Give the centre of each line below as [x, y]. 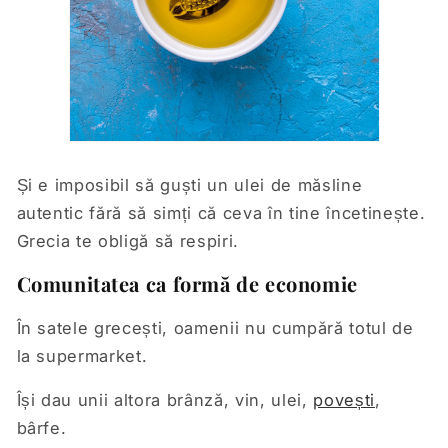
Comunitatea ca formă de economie [187, 284]
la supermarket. [82, 355]
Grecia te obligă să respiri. [127, 240]
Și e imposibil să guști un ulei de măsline [189, 184]
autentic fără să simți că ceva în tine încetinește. [221, 212]
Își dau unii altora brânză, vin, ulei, [165, 400]
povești [344, 400]
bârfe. [41, 428]
